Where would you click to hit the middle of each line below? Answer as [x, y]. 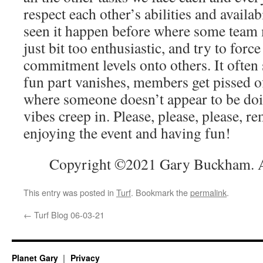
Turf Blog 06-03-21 [68, 214]
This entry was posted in [70, 192]
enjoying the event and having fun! [127, 132]
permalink [208, 192]
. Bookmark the [161, 192]
